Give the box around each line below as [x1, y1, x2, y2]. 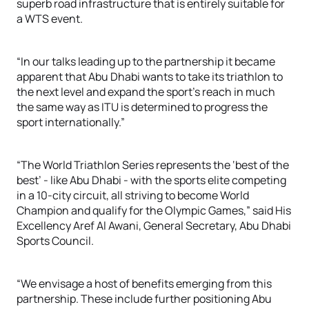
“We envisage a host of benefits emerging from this [17, 276, 272, 291]
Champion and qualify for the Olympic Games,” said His [17, 203, 291, 218]
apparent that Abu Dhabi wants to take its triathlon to [17, 69, 283, 84]
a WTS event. [17, 11, 83, 26]
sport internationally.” [17, 114, 125, 130]
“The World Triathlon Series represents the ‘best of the [17, 157, 289, 172]
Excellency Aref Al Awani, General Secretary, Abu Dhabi [17, 218, 291, 233]
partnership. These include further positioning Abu [17, 291, 272, 306]
